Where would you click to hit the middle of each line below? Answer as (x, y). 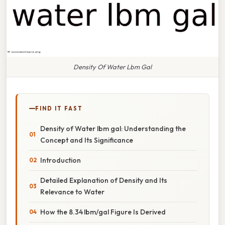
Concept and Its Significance (87, 140)
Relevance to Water (72, 192)
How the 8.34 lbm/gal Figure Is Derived (103, 212)
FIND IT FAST (59, 108)
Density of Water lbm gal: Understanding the (113, 128)
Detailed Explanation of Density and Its (104, 180)
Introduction (61, 160)
